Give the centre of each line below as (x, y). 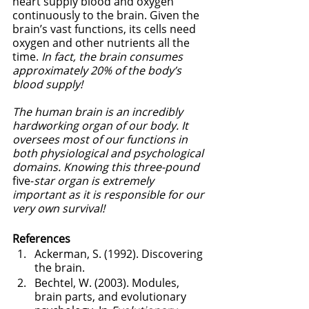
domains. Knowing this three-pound (106, 167)
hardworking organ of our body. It (102, 126)
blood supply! (48, 84)
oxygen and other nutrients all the (102, 43)
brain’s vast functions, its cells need (106, 29)
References (41, 239)
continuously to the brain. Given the (107, 16)
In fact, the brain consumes (113, 57)
